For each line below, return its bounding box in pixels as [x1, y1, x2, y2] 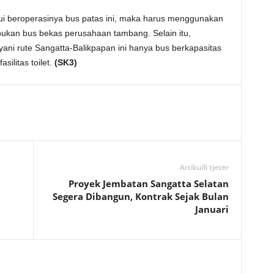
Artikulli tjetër [179, 162, 229, 172]
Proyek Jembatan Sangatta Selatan [68, 177, 229, 190]
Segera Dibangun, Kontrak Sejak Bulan [52, 190, 229, 202]
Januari [194, 203, 229, 215]
